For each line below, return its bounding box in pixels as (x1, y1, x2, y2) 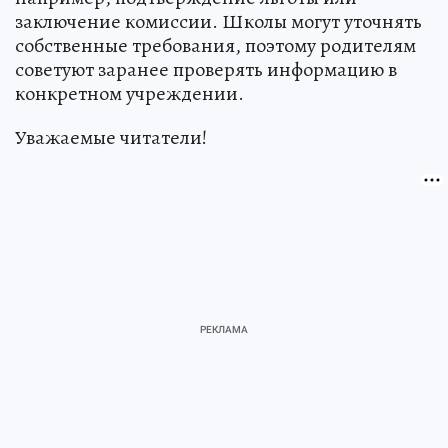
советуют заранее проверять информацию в (15, 55, 397, 83)
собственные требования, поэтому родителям (15, 31, 416, 59)
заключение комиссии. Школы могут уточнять (15, 7, 422, 35)
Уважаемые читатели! (15, 123, 207, 151)
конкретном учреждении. (15, 79, 244, 107)
